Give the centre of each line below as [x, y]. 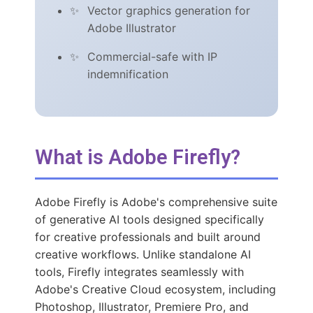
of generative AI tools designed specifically [150, 220]
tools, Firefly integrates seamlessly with [139, 272]
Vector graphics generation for [169, 11]
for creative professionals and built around [148, 237]
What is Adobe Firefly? [138, 158]
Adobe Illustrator [132, 28]
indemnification [128, 74]
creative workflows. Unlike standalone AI [143, 255]
